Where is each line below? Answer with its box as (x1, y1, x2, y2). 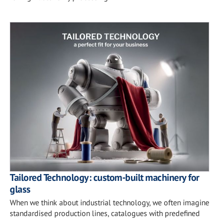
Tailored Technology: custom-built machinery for (10, 171, 199, 184)
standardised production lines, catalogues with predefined (10, 208, 200, 218)
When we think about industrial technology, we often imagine (10, 197, 209, 207)
